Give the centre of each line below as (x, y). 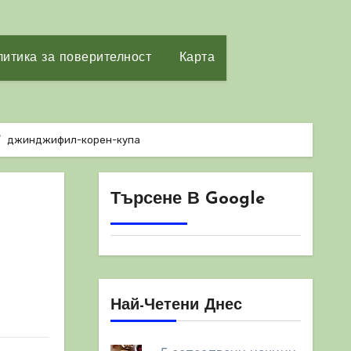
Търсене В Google (187, 199)
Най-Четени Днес (176, 306)
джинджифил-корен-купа (74, 140)
